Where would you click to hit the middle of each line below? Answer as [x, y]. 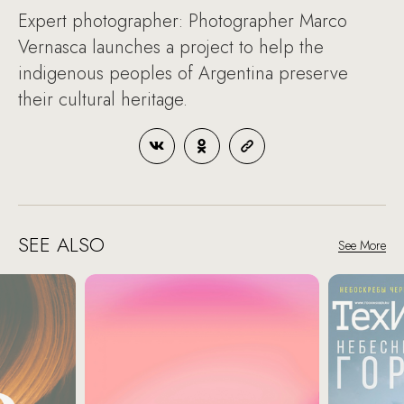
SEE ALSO [61, 244]
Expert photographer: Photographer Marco [183, 21]
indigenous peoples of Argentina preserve [183, 73]
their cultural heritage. [103, 99]
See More [362, 245]
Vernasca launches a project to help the [171, 47]
